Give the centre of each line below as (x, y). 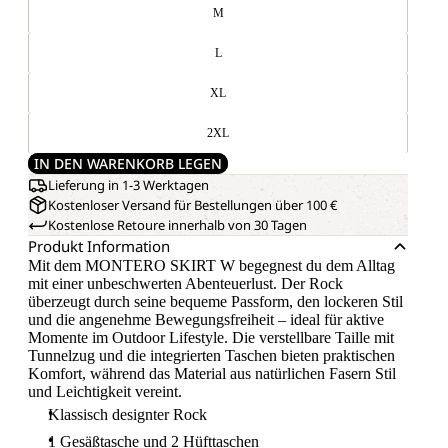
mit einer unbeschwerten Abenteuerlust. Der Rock (185, 283)
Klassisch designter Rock (127, 414)
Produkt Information (99, 246)
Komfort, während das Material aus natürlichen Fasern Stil (212, 373)
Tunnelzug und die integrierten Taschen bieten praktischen (211, 355)
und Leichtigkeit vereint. (105, 391)
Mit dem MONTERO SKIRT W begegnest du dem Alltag (211, 265)
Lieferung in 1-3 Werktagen (128, 185)
